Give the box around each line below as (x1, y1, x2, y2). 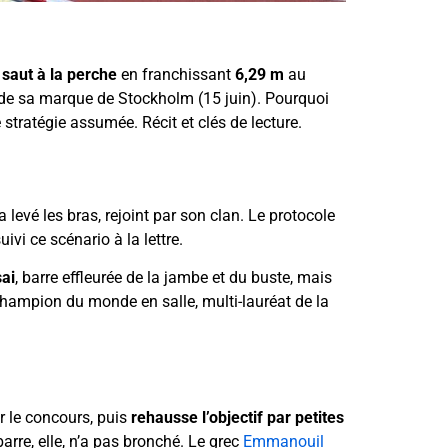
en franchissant (117, 65, 235, 85)
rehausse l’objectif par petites (131, 408, 344, 428)
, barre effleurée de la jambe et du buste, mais (15, 268, 332, 288)
